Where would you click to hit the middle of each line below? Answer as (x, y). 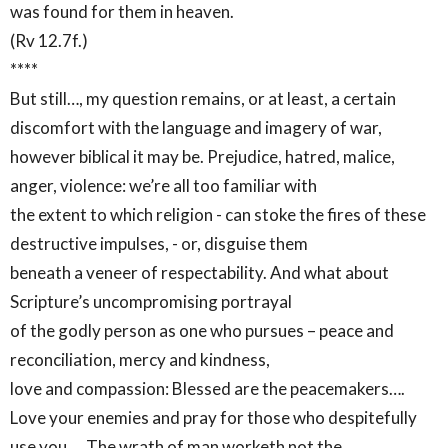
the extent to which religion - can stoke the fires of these (218, 214)
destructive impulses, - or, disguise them (159, 243)
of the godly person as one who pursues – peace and (202, 330)
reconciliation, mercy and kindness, (140, 359)
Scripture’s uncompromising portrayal (151, 301)
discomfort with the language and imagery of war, (196, 127)
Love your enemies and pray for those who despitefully (213, 417)
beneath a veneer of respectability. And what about (199, 272)
